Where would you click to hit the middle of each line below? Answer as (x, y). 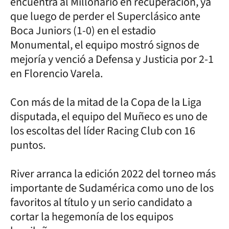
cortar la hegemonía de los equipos (92, 217)
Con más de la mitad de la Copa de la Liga (106, 102)
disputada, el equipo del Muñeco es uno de (109, 117)
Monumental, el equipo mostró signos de (105, 45)
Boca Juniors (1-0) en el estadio (83, 31)
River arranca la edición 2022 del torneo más (113, 174)
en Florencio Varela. (56, 74)
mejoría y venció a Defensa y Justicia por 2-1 (112, 59)
